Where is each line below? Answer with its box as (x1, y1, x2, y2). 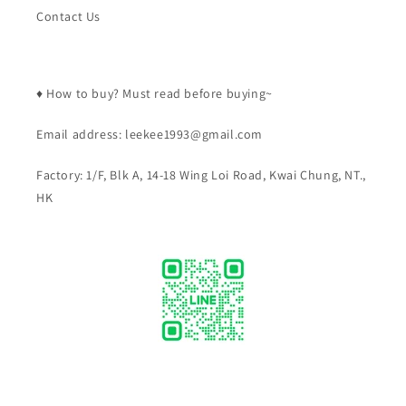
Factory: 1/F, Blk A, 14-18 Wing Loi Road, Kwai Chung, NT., (36, 167, 366, 183)
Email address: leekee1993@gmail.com (36, 126, 263, 142)
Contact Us (36, 8, 101, 24)
